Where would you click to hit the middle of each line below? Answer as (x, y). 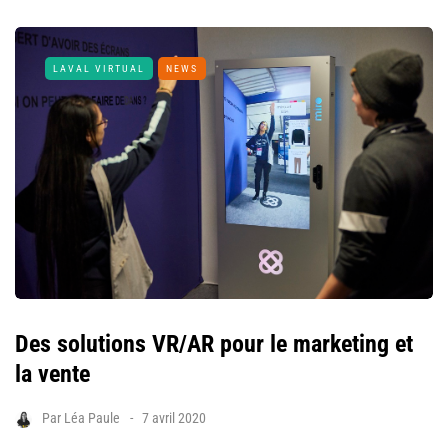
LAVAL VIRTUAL (99, 69)
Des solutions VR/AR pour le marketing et (214, 344)
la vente (52, 374)
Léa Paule (92, 418)
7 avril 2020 (174, 418)
